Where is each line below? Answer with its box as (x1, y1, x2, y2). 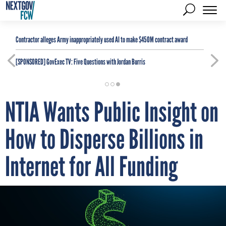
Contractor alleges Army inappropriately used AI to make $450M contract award (16, 35, 188, 44)
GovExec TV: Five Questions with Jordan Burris (45, 57, 145, 67)
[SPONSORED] (16, 57, 45, 67)
